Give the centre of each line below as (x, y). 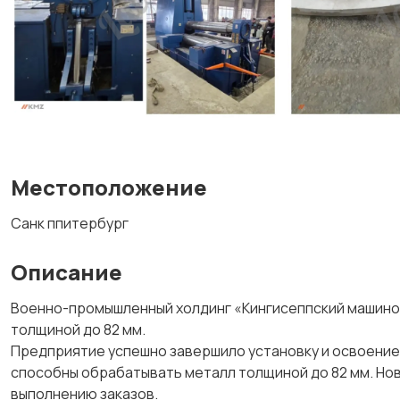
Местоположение (109, 187)
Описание (67, 272)
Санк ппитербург (70, 223)
